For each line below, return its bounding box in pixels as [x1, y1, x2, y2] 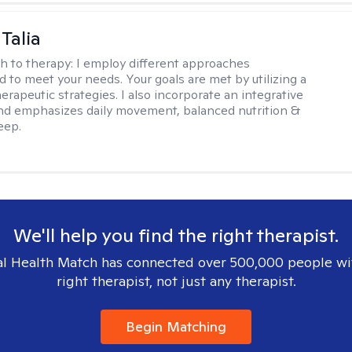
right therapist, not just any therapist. [56, 272, 296, 290]
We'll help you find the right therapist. [13, 223, 339, 247]
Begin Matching [126, 317, 226, 335]
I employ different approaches [76, 55, 251, 71]
